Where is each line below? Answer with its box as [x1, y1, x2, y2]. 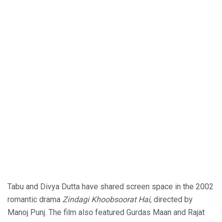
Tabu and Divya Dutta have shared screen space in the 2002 [7, 181, 214, 191]
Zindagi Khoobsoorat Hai [62, 194, 150, 204]
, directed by [150, 194, 193, 204]
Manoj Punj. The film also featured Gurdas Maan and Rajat [7, 207, 205, 217]
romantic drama [7, 194, 62, 204]
